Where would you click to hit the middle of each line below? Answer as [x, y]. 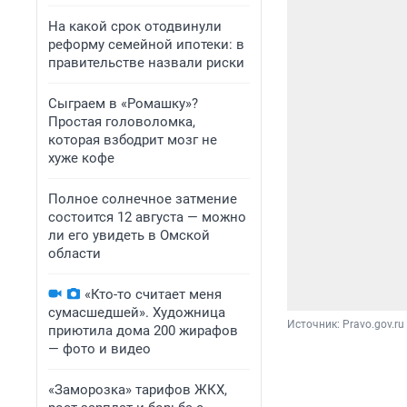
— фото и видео [99, 349]
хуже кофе [81, 158]
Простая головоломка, [122, 122]
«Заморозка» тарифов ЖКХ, [138, 390]
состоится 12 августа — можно [147, 217]
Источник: [315, 324]
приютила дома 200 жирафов [143, 331]
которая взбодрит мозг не [133, 140]
